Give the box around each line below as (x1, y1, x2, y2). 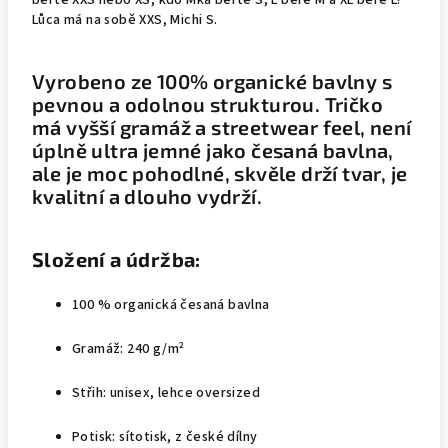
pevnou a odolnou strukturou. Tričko (32, 92, 383, 116)
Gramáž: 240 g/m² (72, 339, 185, 359)
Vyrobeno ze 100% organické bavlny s (32, 69, 392, 93)
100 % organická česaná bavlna (72, 295, 270, 315)
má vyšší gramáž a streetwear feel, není (32, 115, 412, 139)
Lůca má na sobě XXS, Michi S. (32, 10, 218, 30)
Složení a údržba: (32, 247, 201, 271)
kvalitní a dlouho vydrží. (32, 184, 262, 208)
